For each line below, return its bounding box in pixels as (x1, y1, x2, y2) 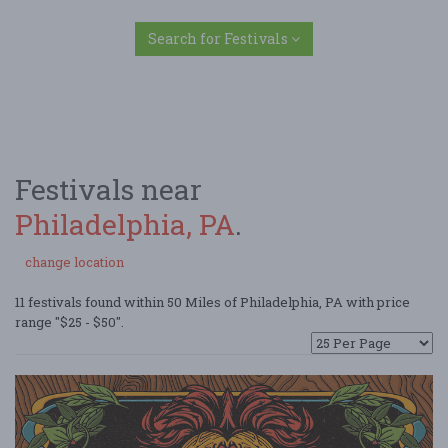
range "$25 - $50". (15, 313, 124, 331)
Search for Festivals (148, 29, 291, 48)
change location (25, 253, 124, 271)
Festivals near (15, 171, 202, 208)
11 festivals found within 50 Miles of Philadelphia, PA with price (15, 293, 410, 311)
